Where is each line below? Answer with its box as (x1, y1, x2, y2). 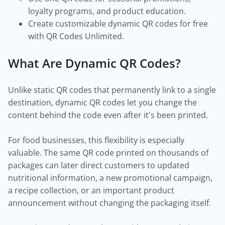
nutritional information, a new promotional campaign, (8, 172, 212, 183)
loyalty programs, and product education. (28, 6, 186, 17)
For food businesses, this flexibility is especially (8, 135, 184, 146)
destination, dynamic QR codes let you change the (8, 97, 197, 108)
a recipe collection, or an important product (8, 185, 174, 196)
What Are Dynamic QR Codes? (8, 55, 181, 71)
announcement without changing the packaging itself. (8, 197, 211, 208)
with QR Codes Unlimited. (28, 31, 124, 42)
